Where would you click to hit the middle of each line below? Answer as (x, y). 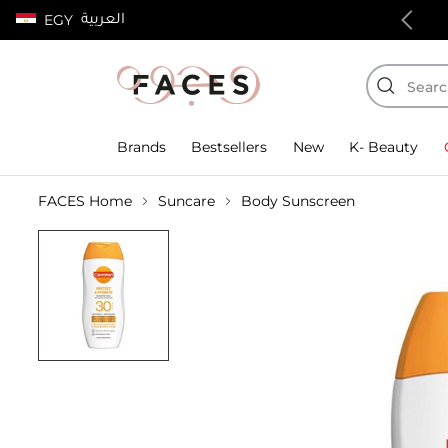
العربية (103, 18)
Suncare (186, 200)
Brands (141, 146)
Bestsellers (229, 146)
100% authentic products (148, 20)
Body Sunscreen (298, 200)
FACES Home (85, 200)
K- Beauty (384, 146)
